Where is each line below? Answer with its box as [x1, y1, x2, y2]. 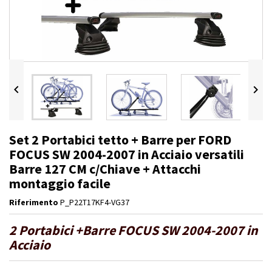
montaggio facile [9, 175, 110, 192]
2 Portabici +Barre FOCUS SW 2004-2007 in [9, 222, 258, 239]
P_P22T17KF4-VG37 [60, 197, 129, 208]
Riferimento [9, 197, 58, 208]
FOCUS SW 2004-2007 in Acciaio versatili [9, 146, 244, 163]
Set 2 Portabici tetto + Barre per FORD [9, 131, 231, 149]
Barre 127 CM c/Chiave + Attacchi [9, 160, 201, 178]
